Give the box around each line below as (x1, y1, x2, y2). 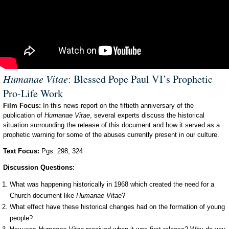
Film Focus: (3, 101, 41, 109)
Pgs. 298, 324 (39, 147, 83, 155)
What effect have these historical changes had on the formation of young (10, 202, 225, 211)
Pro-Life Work (3, 86, 63, 100)
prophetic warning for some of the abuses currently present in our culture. (3, 130, 219, 139)
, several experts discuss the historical (90, 111, 204, 119)
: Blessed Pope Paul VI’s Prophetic (68, 72, 213, 86)
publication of (3, 111, 44, 119)
